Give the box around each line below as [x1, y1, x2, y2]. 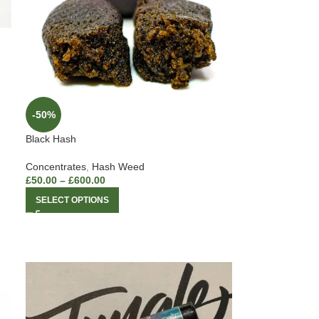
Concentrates [26, 160, 87, 172]
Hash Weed [92, 160, 145, 172]
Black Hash [26, 132, 77, 145]
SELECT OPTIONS [36, 194, 110, 205]
